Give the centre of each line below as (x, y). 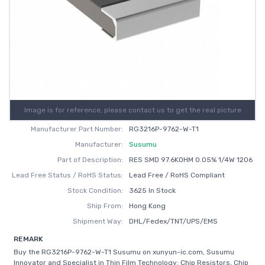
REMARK (28, 239)
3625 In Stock (152, 190)
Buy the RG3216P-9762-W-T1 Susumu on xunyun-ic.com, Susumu (124, 252)
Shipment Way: (98, 221)
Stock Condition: (96, 190)
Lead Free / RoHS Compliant (177, 175)
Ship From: (105, 206)
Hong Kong (147, 206)
